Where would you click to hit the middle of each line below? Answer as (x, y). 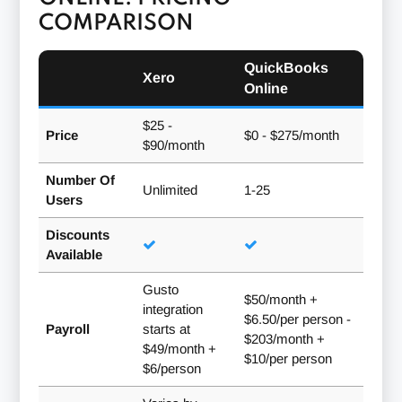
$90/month (173, 145)
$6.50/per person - (297, 319)
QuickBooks (286, 68)
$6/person (171, 369)
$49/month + (179, 349)
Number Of (80, 180)
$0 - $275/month (291, 135)
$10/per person (288, 359)
